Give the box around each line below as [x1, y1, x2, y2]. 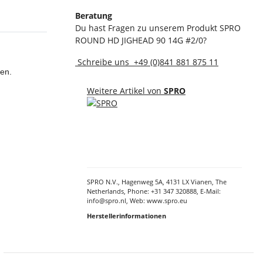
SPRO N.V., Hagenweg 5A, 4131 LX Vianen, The [87, 177, 227, 187]
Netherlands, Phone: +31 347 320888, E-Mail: [87, 187, 221, 196]
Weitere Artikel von [87, 85, 164, 97]
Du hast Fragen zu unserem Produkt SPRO [75, 22, 241, 34]
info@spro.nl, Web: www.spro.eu [87, 196, 187, 205]
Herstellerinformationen [87, 211, 166, 221]
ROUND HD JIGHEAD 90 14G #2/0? [75, 35, 207, 46]
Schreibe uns [75, 56, 131, 68]
